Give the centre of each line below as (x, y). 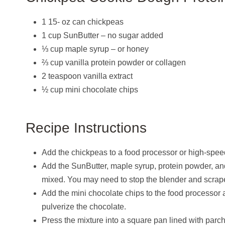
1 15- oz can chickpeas (83, 22)
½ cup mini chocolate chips (90, 89)
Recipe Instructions (86, 128)
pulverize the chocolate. (84, 206)
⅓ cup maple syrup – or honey (95, 49)
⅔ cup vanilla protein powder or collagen (114, 62)
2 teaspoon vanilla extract (87, 76)
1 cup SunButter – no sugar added (102, 35)
